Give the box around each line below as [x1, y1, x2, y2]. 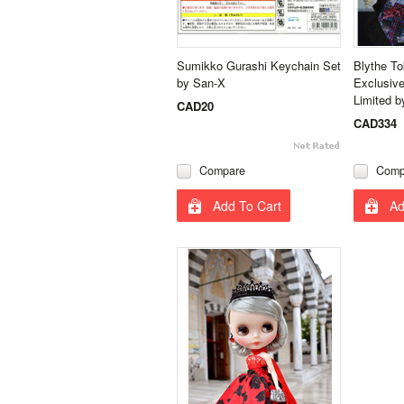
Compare [199, 162, 245, 179]
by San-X [177, 74, 225, 91]
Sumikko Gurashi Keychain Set [177, 57, 341, 74]
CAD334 [353, 115, 397, 132]
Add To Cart [213, 196, 281, 215]
